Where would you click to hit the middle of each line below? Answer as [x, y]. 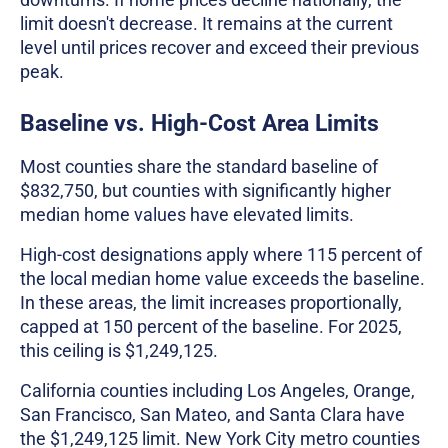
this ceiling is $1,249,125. [119, 351]
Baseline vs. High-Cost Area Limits [199, 124]
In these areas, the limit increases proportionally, [211, 303]
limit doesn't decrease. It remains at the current [206, 24]
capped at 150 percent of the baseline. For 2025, [211, 327]
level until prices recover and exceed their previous [219, 48]
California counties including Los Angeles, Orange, [217, 391]
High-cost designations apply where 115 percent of [221, 255]
